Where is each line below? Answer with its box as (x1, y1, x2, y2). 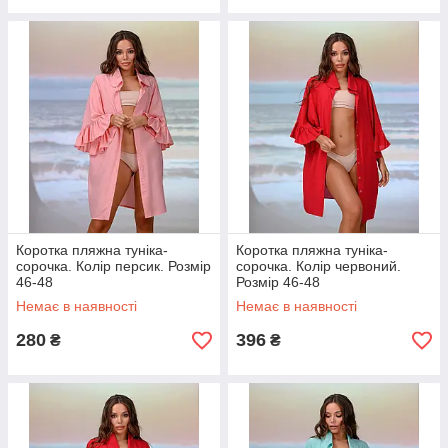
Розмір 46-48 (236, 274, 320, 290)
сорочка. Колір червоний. (236, 258, 401, 274)
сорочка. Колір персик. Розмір (16, 258, 211, 274)
